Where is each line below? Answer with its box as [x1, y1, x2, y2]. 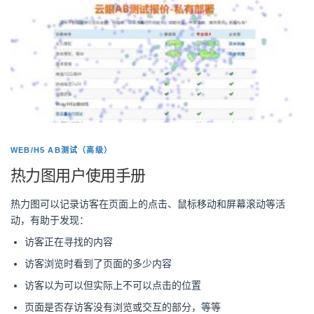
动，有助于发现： [11, 214, 89, 226]
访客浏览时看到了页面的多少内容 [25, 257, 172, 269]
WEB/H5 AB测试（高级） [11, 146, 112, 155]
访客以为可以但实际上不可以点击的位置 [25, 279, 201, 291]
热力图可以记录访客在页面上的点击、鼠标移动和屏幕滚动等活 [11, 198, 285, 210]
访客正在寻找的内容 [25, 235, 113, 247]
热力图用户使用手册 [11, 164, 146, 186]
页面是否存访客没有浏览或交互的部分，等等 [25, 301, 221, 313]
